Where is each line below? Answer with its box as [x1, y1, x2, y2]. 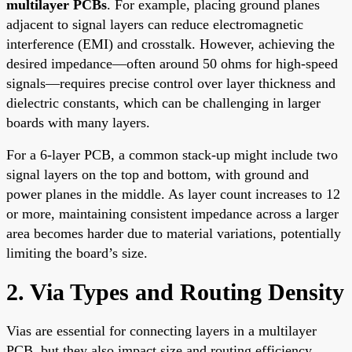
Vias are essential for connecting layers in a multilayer [6, 322, 317, 339]
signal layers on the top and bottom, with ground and [6, 166, 309, 182]
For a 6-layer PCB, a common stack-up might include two [6, 146, 338, 163]
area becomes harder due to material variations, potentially [6, 225, 341, 241]
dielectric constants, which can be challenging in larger [6, 94, 321, 111]
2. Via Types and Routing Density [6, 278, 344, 305]
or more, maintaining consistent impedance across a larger [6, 205, 339, 222]
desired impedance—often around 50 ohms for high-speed [6, 55, 338, 71]
